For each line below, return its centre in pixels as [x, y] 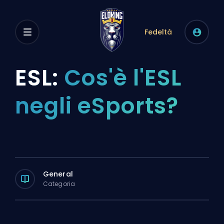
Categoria [59, 183]
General [58, 174]
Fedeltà [158, 32]
